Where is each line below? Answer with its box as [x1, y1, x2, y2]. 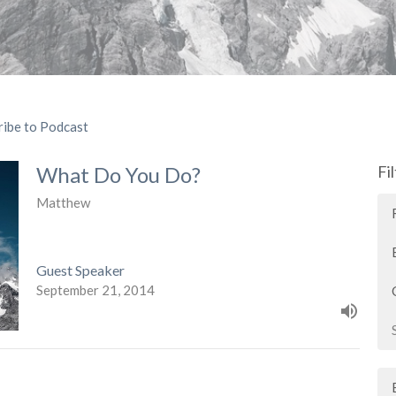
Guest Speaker [35, 261, 125, 278]
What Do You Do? [35, 162, 201, 188]
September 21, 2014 [35, 281, 155, 298]
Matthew [35, 194, 90, 211]
